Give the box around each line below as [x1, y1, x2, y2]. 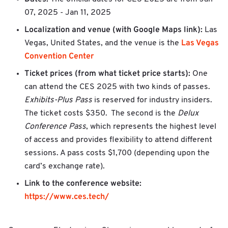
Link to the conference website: [24, 179, 141, 189]
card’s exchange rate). [24, 162, 107, 171]
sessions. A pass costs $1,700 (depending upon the [24, 149, 210, 158]
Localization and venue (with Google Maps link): [24, 25, 205, 36]
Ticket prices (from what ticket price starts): [24, 69, 192, 79]
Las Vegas [181, 38, 219, 49]
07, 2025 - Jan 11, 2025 [24, 9, 111, 17]
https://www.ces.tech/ [24, 192, 109, 203]
